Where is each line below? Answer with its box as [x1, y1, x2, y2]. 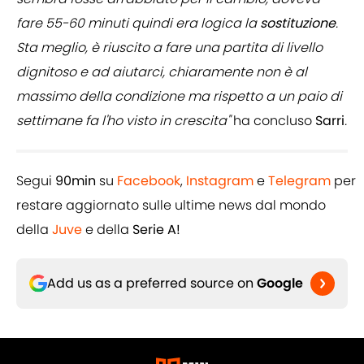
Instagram [186, 171, 253, 191]
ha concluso [233, 111, 315, 131]
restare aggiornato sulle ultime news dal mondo [16, 196, 326, 215]
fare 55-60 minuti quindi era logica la [16, 14, 260, 33]
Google [257, 274, 303, 293]
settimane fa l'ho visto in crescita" [16, 111, 233, 131]
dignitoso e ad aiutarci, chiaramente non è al [16, 63, 307, 82]
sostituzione [260, 14, 336, 33]
